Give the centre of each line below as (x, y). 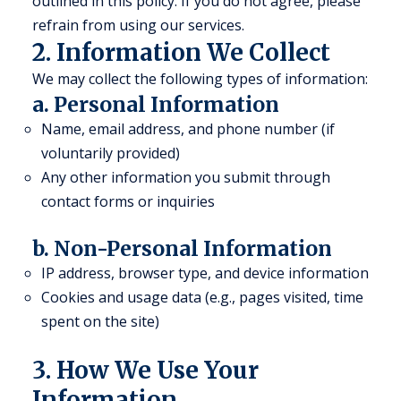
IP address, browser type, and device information (205, 273)
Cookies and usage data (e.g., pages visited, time (202, 297)
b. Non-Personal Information (182, 248)
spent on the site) (100, 321)
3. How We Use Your (145, 370)
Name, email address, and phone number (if (188, 129)
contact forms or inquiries (128, 201)
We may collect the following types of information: (200, 79)
